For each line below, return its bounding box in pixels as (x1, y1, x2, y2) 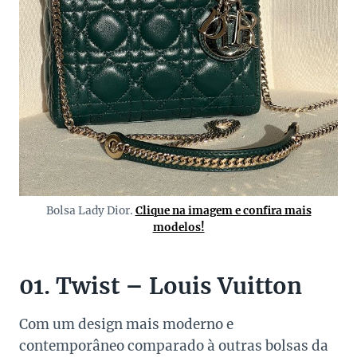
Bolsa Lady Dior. (45, 204, 135, 218)
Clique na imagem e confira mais (135, 204, 312, 218)
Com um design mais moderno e (19, 316, 233, 334)
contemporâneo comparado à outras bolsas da (19, 337, 328, 355)
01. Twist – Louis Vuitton (19, 272, 302, 301)
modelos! (152, 221, 205, 235)
